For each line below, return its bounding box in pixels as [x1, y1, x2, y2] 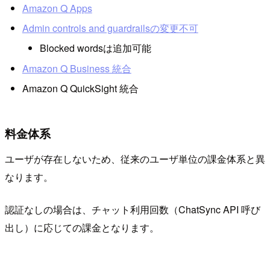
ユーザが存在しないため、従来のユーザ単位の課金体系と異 [5, 152, 265, 166]
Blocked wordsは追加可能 [39, 41, 151, 55]
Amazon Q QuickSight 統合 [22, 81, 139, 96]
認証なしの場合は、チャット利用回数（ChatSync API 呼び [5, 202, 260, 217]
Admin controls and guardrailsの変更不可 [22, 21, 198, 36]
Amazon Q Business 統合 [22, 61, 131, 75]
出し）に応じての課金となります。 [5, 221, 159, 235]
